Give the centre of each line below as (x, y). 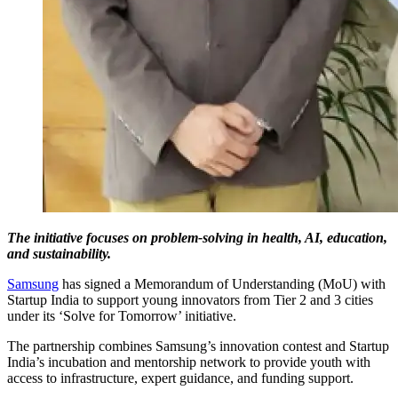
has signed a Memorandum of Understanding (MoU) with (222, 283)
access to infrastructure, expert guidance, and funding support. (180, 378)
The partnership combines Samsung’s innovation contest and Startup (198, 346)
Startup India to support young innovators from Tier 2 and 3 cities (190, 299)
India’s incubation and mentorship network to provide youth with (189, 362)
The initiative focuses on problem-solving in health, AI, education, (197, 237)
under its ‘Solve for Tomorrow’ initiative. (122, 315)
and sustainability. (59, 253)
